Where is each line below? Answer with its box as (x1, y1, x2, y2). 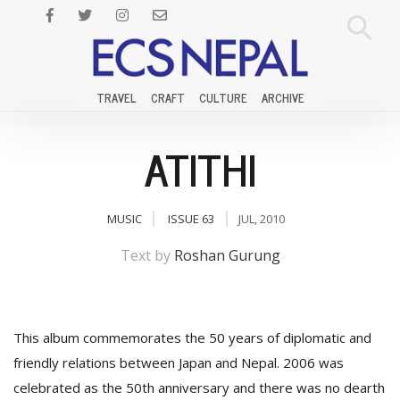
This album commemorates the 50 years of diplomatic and (13, 329, 371, 346)
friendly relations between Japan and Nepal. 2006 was (13, 354, 344, 371)
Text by (120, 246, 174, 265)
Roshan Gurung (173, 246, 280, 265)
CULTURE (198, 88, 247, 107)
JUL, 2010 (237, 211, 285, 227)
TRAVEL (96, 88, 137, 107)
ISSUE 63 (167, 211, 214, 227)
